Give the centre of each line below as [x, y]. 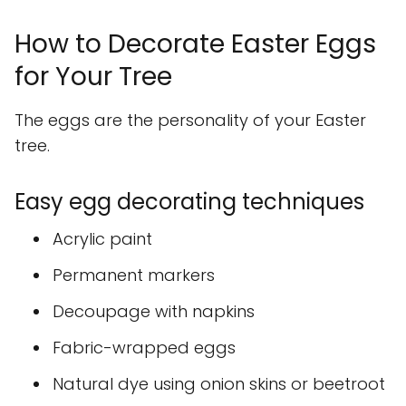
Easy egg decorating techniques [189, 202]
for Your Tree [93, 77]
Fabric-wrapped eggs [144, 348]
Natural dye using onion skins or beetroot [219, 384]
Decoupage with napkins [154, 312]
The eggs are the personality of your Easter [190, 121]
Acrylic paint [102, 239]
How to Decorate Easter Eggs [195, 44]
